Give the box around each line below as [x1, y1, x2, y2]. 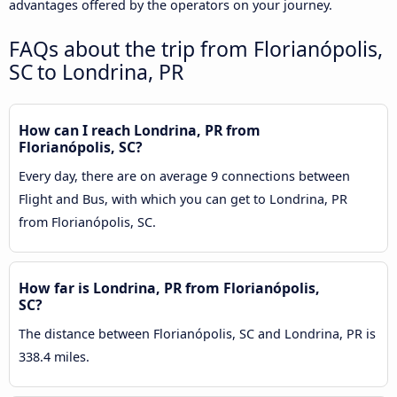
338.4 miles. [19, 348, 90, 366]
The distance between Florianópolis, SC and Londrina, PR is [19, 325, 376, 343]
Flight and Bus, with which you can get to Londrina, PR [19, 191, 347, 208]
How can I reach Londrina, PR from [19, 121, 261, 141]
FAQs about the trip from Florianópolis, [9, 35, 383, 64]
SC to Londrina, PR [9, 58, 183, 87]
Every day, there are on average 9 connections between [19, 167, 350, 185]
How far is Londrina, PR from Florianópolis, [19, 278, 320, 299]
